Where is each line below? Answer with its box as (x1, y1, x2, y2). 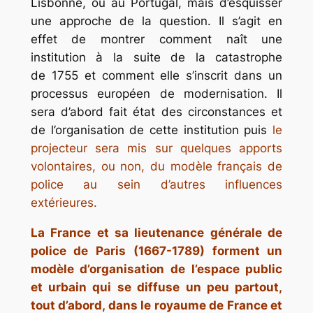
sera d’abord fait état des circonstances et (30, 104, 283, 119)
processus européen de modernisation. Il (30, 86, 283, 101)
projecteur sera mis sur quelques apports (30, 140, 283, 155)
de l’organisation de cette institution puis (30, 122, 273, 137)
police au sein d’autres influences (30, 177, 283, 191)
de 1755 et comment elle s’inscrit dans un (30, 68, 283, 82)
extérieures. (30, 195, 97, 210)
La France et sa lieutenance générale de (30, 225, 283, 240)
